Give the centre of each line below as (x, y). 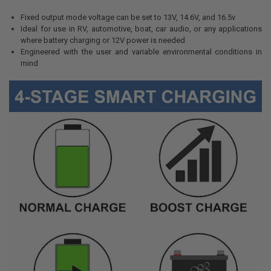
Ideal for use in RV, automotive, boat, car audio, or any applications (142, 28)
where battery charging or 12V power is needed (103, 40)
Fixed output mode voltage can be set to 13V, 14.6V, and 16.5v (128, 17)
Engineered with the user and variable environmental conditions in (142, 51)
